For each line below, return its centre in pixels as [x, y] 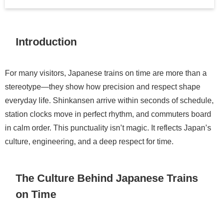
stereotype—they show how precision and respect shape [103, 87]
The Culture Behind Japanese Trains [107, 178]
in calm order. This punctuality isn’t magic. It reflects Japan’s [108, 128]
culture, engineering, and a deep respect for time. [89, 142]
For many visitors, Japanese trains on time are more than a [106, 73]
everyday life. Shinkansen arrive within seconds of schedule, [109, 100]
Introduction [46, 41]
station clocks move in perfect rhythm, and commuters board [108, 114]
